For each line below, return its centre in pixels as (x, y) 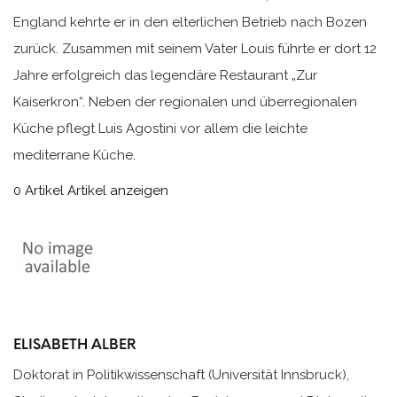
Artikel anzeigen (118, 191)
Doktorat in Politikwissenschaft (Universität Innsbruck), (181, 374)
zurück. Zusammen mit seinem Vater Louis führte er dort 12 (195, 49)
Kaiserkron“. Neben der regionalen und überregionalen (185, 102)
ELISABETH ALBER (75, 345)
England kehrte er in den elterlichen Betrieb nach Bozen (190, 23)
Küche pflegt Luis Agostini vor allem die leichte (160, 129)
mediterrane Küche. (74, 156)
